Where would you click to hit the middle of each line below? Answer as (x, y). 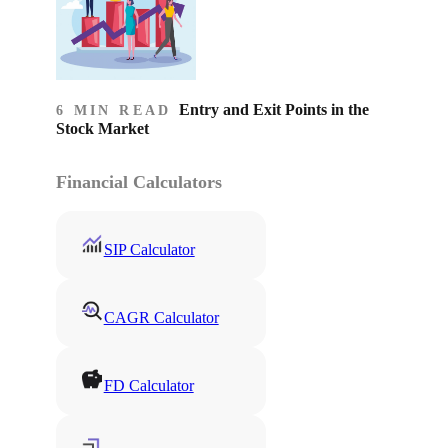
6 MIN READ (117, 110)
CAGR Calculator (161, 317)
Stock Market (102, 128)
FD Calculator (148, 385)
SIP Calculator (149, 249)
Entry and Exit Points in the (273, 109)
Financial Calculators (139, 181)
